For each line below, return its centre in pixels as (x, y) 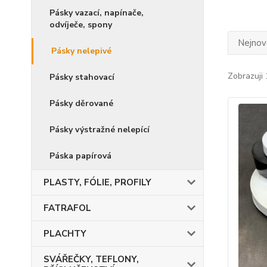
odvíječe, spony (81, 25)
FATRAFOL (67, 208)
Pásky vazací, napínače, (97, 13)
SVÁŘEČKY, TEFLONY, (91, 259)
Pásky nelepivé (81, 51)
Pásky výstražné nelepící (100, 130)
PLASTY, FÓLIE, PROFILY (97, 182)
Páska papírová (80, 156)
